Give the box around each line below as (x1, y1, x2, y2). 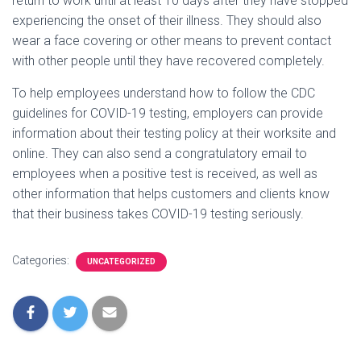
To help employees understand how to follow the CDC (12, 85, 315, 101)
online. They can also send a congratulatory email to (12, 146, 307, 161)
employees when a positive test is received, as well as (12, 166, 317, 181)
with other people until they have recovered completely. (12, 53, 325, 68)
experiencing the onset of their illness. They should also (12, 13, 322, 28)
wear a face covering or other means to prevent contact (12, 33, 331, 48)
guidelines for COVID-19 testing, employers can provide (12, 106, 323, 121)
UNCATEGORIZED (87, 257, 156, 266)
